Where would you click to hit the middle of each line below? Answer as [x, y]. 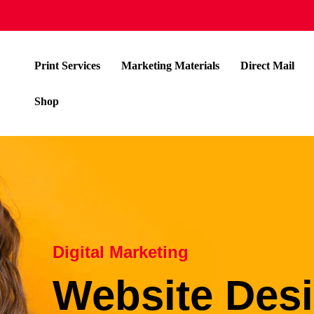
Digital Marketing [120, 252]
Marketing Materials [170, 66]
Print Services [67, 66]
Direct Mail [267, 66]
